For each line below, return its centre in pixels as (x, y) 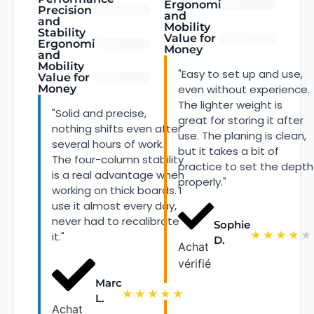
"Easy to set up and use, (240, 74)
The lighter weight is (230, 104)
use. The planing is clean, (242, 135)
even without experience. (244, 89)
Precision (65, 10)
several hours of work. (108, 144)
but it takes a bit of (228, 151)
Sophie (232, 224)
